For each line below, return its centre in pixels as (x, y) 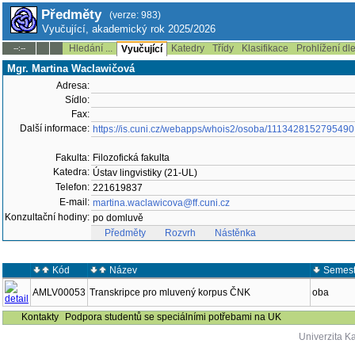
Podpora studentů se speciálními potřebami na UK (173, 317)
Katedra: (71, 172)
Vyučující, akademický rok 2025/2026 (129, 29)
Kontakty (40, 317)
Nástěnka (235, 233)
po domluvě (118, 218)
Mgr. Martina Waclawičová (71, 69)
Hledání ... (91, 48)
